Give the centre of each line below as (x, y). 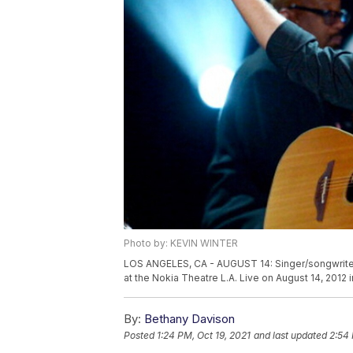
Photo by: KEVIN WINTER (181, 243)
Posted (140, 336)
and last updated (290, 336)
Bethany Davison (190, 319)
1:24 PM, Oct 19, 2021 (204, 336)
